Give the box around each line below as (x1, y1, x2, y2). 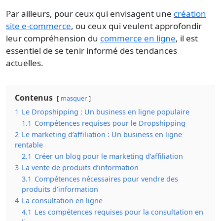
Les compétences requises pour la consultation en (35, 207, 203, 217)
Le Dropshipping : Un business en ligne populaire (22, 107, 189, 116)
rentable (15, 140, 43, 149)
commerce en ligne (100, 32, 176, 44)
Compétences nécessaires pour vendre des (35, 174, 178, 184)
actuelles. (6, 57, 43, 69)
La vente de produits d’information (22, 162, 139, 172)
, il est (176, 32, 198, 44)
